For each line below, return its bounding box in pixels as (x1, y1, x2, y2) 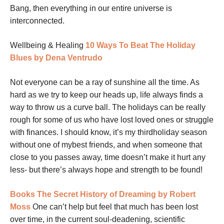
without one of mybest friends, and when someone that (10, 140, 202, 149)
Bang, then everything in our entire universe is (10, 4, 172, 13)
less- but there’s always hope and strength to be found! (10, 165, 202, 174)
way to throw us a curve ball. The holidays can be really (10, 103, 205, 112)
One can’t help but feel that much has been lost (32, 202, 198, 211)
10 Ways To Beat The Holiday (85, 41, 195, 50)
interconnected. (10, 16, 64, 25)
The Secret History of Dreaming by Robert (37, 190, 195, 199)
